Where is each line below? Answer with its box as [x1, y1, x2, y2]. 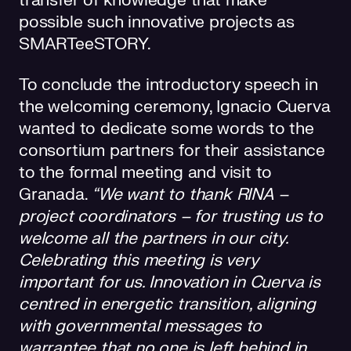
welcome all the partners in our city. [19, 227, 288, 249]
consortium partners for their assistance [19, 139, 325, 161]
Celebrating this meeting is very [19, 249, 259, 271]
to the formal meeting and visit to [19, 161, 273, 183]
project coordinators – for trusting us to [19, 205, 323, 227]
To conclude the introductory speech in [19, 74, 318, 96]
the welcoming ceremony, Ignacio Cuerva [19, 96, 331, 118]
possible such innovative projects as [19, 11, 295, 33]
